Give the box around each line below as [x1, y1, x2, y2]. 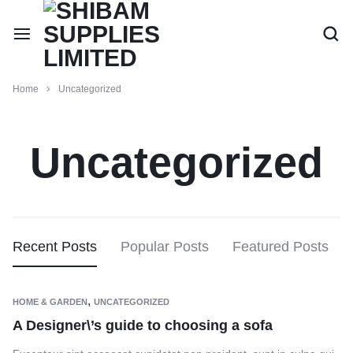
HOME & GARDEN [13, 297, 87, 307]
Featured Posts [232, 239, 329, 255]
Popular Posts [121, 239, 209, 255]
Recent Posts [13, 239, 97, 255]
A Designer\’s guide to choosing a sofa [13, 318, 273, 333]
